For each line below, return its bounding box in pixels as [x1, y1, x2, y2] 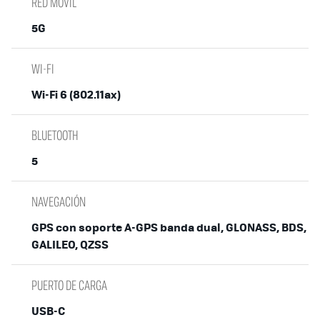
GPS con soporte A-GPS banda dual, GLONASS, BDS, [31, 218, 306, 235]
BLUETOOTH [31, 125, 79, 144]
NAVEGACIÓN [31, 191, 86, 211]
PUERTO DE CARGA [31, 275, 107, 294]
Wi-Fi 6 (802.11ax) [31, 85, 121, 102]
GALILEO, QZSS [31, 235, 109, 252]
